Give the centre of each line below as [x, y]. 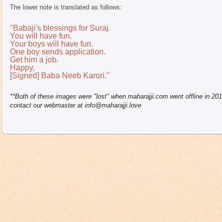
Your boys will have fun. [52, 44]
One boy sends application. [58, 52]
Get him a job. [34, 60]
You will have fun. [41, 36]
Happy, [22, 68]
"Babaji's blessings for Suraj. [60, 28]
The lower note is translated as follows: [66, 7]
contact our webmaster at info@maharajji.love [76, 105]
